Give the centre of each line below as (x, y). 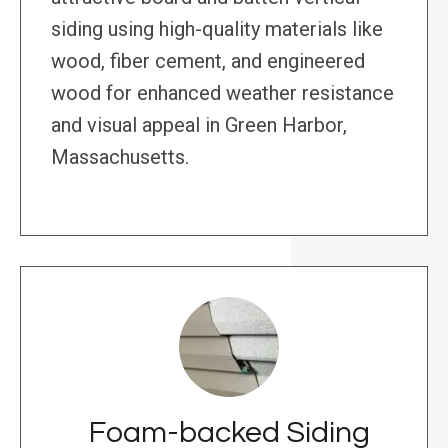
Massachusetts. (120, 157)
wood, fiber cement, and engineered (208, 61)
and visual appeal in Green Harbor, (199, 125)
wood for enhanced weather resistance (222, 93)
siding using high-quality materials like (217, 29)
